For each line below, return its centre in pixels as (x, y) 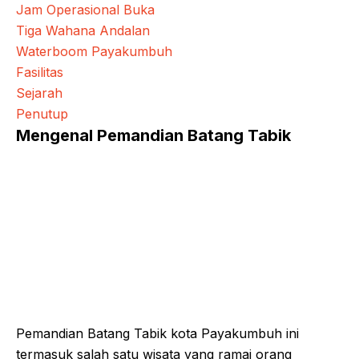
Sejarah (39, 93)
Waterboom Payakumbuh (94, 51)
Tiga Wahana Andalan (83, 30)
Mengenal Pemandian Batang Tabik (153, 135)
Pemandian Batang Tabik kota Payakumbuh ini (157, 333)
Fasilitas (40, 72)
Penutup (42, 113)
